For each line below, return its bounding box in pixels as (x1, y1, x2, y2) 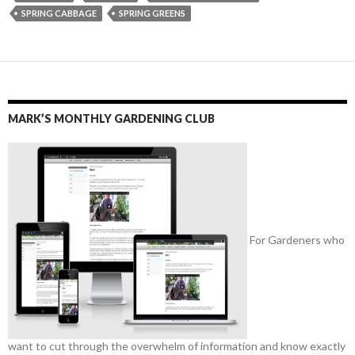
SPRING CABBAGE (21, 8, 97, 19)
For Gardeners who (247, 232, 345, 246)
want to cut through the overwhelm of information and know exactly (8, 339, 345, 353)
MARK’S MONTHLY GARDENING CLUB (8, 112, 215, 126)
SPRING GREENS (119, 8, 185, 19)
